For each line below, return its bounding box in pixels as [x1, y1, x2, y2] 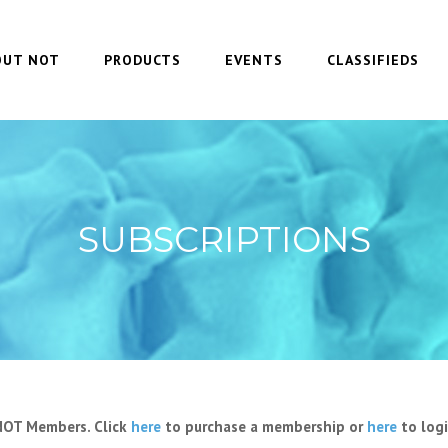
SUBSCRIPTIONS [77, 218, 371, 261]
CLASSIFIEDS [327, 51, 419, 69]
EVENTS [225, 51, 283, 69]
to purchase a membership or [160, 417, 367, 436]
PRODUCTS [104, 51, 181, 69]
